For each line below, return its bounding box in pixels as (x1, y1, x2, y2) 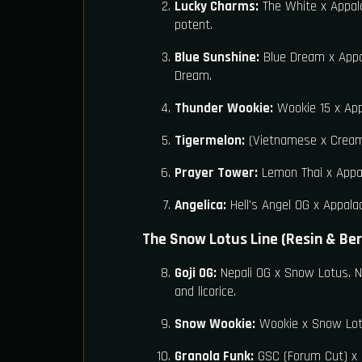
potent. (175, 16, 213, 35)
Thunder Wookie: (175, 99, 273, 118)
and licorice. (175, 283, 236, 301)
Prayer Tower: (175, 164, 258, 183)
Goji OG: (175, 264, 217, 283)
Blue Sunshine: (175, 48, 259, 67)
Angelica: (175, 196, 226, 215)
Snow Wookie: (175, 315, 255, 334)
